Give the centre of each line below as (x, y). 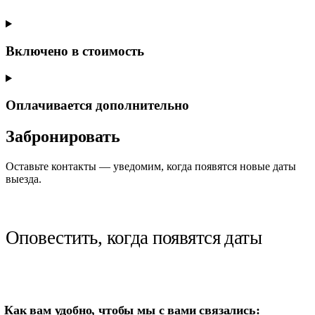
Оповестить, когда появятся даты (134, 238)
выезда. (24, 179)
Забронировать (63, 137)
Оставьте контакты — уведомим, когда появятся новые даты (151, 167)
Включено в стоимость (75, 51)
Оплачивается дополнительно (97, 105)
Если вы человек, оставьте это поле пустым (114, 288)
